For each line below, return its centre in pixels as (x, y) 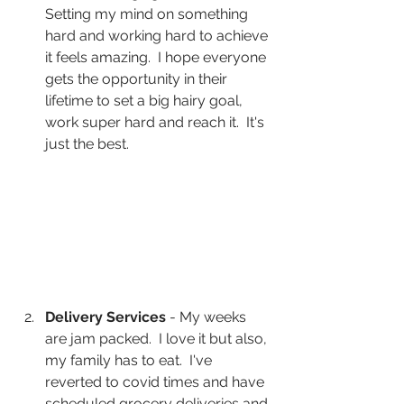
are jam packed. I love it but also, (158, 339)
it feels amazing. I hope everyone (157, 57)
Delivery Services (106, 317)
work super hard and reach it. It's (156, 122)
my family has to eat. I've (130, 361)
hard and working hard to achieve (158, 36)
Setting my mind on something (148, 14)
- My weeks (208, 317)
